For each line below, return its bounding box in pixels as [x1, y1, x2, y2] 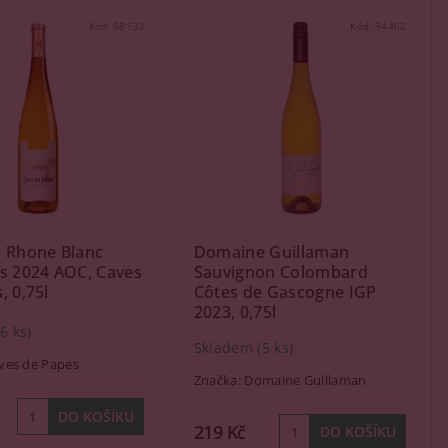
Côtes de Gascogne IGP [193, 281, 377, 303]
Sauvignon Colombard [193, 261, 368, 283]
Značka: [193, 370, 245, 389]
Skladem [193, 338, 258, 357]
